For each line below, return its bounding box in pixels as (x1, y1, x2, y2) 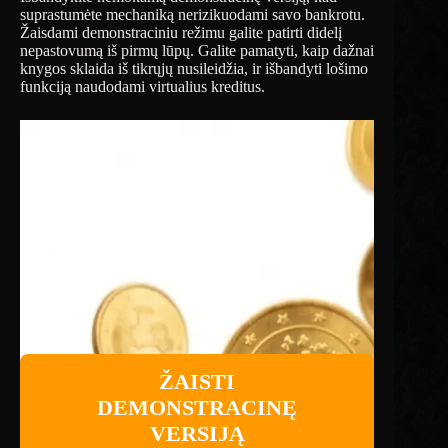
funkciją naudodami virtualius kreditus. (20, 77, 265, 95)
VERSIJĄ (149, 420, 245, 446)
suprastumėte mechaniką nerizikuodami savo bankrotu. (20, 5, 365, 23)
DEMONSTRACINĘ (97, 394, 298, 420)
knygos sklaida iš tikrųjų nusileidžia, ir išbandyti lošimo (20, 59, 368, 77)
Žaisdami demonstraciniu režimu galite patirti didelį (20, 23, 342, 41)
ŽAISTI (159, 368, 236, 394)
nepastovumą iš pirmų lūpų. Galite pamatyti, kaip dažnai (20, 41, 374, 59)
